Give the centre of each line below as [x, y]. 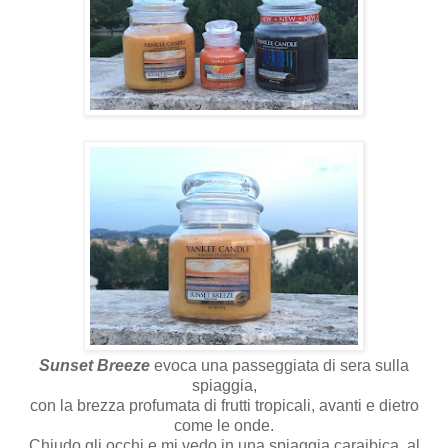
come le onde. [224, 425]
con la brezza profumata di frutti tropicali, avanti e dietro [224, 405]
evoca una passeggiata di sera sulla [279, 365]
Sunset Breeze [94, 365]
